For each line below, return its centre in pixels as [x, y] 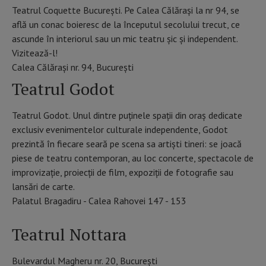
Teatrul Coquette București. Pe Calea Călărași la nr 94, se [126, 10]
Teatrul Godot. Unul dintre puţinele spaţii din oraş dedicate [127, 115]
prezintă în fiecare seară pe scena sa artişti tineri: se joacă [127, 144]
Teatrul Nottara [69, 235]
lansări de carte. [43, 187]
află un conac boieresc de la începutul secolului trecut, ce [126, 25]
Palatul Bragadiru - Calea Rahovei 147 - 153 [99, 201]
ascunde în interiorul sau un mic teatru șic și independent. [125, 39]
